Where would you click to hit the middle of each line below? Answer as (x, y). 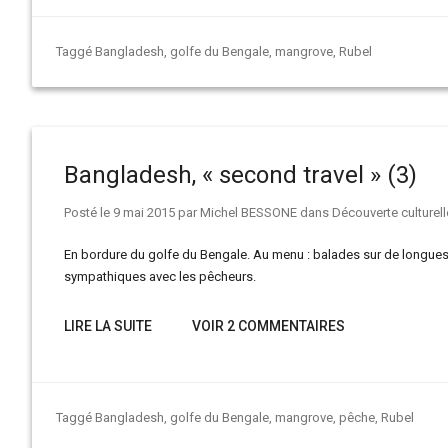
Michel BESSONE (248, 212)
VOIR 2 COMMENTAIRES (268, 326)
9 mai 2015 (144, 212)
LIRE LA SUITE (108, 326)
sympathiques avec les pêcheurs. (163, 276)
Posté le (88, 212)
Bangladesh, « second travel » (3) (240, 175)
